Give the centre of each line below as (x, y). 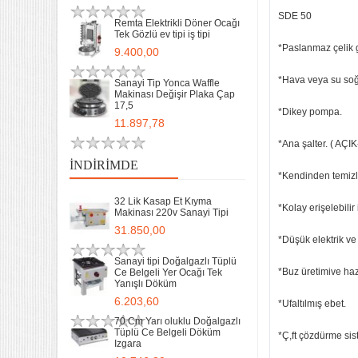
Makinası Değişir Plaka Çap (175, 94)
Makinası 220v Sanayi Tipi (171, 213)
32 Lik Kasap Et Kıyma (163, 201)
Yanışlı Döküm (145, 284)
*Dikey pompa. (310, 112)
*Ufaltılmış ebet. (312, 304)
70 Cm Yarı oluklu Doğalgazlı (177, 321)
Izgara (128, 344)
